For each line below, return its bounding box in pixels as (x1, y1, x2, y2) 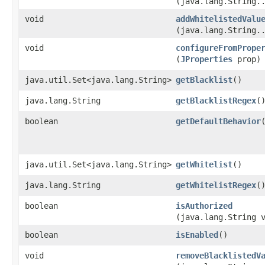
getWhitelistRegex (176, 180, 256, 190)
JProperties (180, 54, 232, 64)
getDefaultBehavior (176, 116, 261, 126)
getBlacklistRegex (176, 95, 256, 105)
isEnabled (176, 230, 218, 240)
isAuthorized (176, 201, 232, 211)
